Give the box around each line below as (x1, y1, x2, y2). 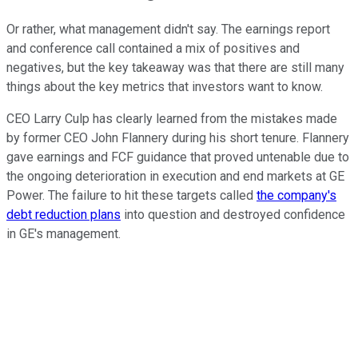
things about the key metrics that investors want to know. (6, 79, 323, 95)
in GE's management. (6, 226, 124, 242)
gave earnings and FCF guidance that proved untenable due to (6, 149, 349, 165)
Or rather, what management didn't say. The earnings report (6, 22, 330, 38)
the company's (257, 188, 336, 204)
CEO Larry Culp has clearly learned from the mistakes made (6, 111, 337, 127)
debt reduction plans (6, 207, 121, 223)
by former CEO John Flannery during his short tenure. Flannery (6, 130, 349, 146)
